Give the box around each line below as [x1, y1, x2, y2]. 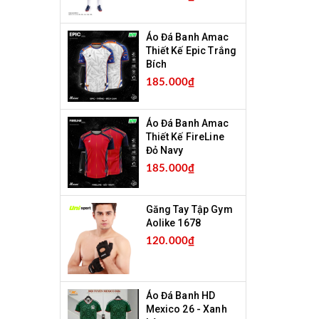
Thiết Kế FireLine [145, 131, 224, 142]
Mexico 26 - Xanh [145, 303, 227, 315]
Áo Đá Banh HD [145, 290, 216, 301]
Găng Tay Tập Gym [145, 204, 233, 215]
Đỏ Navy [145, 145, 184, 156]
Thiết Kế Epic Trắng [145, 45, 237, 56]
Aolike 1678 [145, 217, 202, 229]
